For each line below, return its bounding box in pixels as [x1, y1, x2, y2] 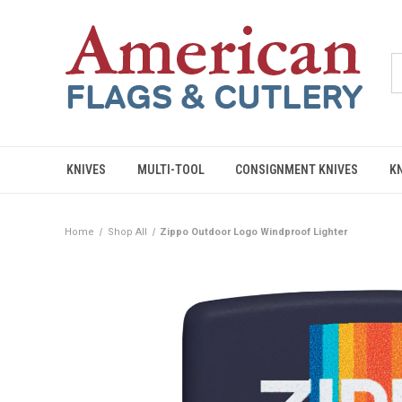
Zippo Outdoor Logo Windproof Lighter [160, 226, 348, 238]
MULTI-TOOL [136, 162, 205, 177]
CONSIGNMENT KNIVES [235, 162, 359, 177]
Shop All [107, 226, 147, 238]
